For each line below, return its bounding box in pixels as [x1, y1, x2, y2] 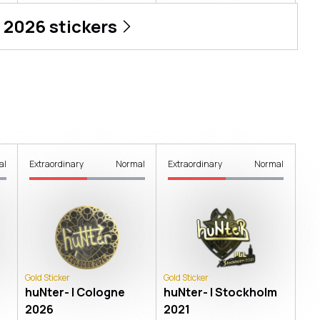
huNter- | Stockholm [163, 284, 277, 300]
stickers [45, 14, 117, 39]
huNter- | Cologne [24, 284, 125, 300]
